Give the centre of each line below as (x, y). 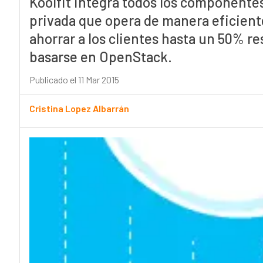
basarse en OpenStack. (100, 57)
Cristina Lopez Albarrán (79, 109)
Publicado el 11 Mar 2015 (74, 80)
